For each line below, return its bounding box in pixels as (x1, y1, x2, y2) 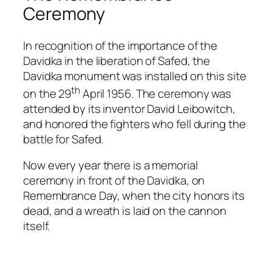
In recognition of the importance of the (23, 37, 218, 53)
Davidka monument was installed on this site (23, 67, 246, 84)
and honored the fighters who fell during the (23, 115, 246, 132)
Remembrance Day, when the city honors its (23, 188, 245, 204)
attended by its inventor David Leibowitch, (23, 100, 236, 117)
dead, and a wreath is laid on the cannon (23, 203, 226, 219)
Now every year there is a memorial (23, 157, 198, 174)
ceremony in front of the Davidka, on (23, 172, 205, 189)
